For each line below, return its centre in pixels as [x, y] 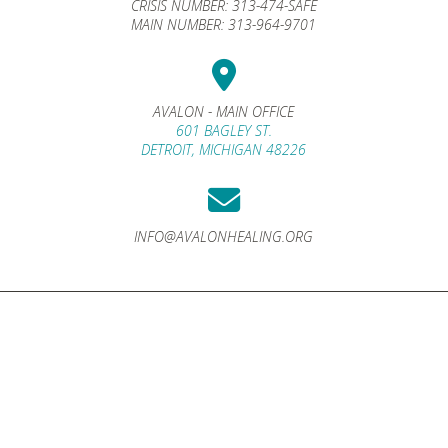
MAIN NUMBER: [180, 24]
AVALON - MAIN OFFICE [224, 111]
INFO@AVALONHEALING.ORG [224, 236]
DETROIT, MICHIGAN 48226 [224, 149]
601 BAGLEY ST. [223, 130]
